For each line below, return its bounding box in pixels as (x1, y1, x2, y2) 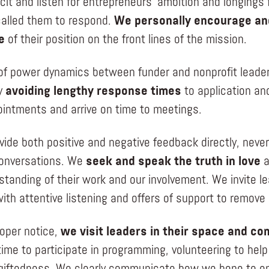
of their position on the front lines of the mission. (4, 34, 247, 46)
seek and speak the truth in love (85, 156, 261, 168)
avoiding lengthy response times (5, 85, 181, 98)
